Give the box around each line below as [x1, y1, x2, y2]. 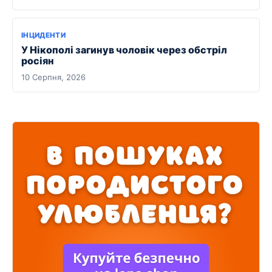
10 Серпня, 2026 [21, 72, 86, 83]
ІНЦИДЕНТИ [21, 31, 66, 40]
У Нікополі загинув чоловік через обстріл [21, 44, 227, 56]
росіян [21, 55, 54, 67]
